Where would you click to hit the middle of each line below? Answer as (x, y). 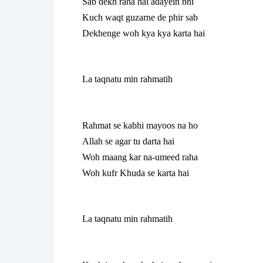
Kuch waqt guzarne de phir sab (140, 17)
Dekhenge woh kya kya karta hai (144, 33)
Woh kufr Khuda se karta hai (136, 173)
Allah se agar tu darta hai (128, 141)
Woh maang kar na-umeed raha (140, 157)
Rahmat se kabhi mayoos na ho (140, 125)
